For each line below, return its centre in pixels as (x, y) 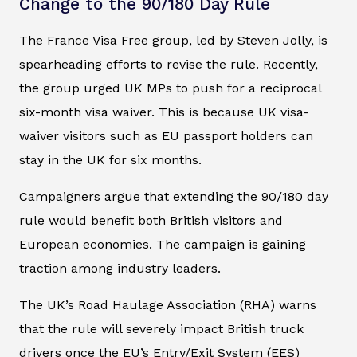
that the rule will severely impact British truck (161, 329)
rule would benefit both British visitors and (151, 221)
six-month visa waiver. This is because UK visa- (164, 112)
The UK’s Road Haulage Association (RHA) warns (168, 305)
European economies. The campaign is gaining (163, 245)
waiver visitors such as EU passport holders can (166, 136)
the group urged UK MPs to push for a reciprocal (170, 88)
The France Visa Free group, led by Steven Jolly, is (173, 41)
